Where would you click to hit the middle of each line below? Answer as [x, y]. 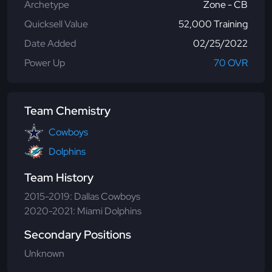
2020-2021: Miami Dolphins [83, 211]
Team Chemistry [67, 111]
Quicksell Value [56, 24]
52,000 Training [213, 24]
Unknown [44, 254]
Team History [59, 178]
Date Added [50, 44]
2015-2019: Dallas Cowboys [82, 197]
